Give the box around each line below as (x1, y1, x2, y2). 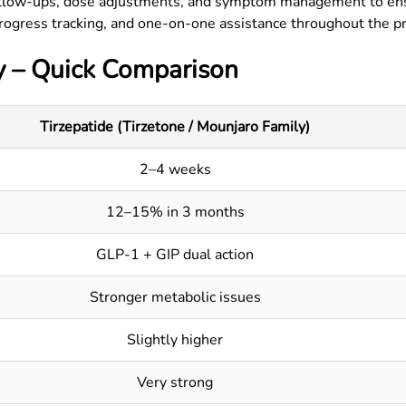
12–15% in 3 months (105, 202, 245, 222)
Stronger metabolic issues (89, 287, 261, 307)
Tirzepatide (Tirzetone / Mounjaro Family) (40, 117, 310, 137)
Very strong (137, 372, 213, 392)
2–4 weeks (139, 159, 211, 179)
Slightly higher (127, 330, 223, 350)
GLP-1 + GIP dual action (96, 245, 254, 265)
